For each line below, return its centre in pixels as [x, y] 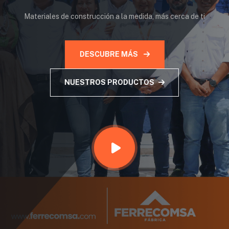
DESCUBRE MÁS [109, 54]
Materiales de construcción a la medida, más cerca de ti [114, 16]
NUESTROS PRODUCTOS [109, 83]
